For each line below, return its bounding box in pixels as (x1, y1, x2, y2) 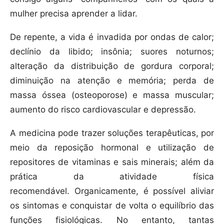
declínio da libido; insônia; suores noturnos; (10, 46, 214, 57)
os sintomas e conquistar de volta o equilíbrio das (10, 200, 214, 211)
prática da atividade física (10, 171, 214, 182)
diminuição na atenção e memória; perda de (10, 75, 214, 86)
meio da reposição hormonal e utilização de (10, 142, 214, 153)
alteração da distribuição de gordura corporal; (10, 61, 214, 71)
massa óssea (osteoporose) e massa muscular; (10, 90, 214, 100)
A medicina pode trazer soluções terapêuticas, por (10, 128, 214, 138)
